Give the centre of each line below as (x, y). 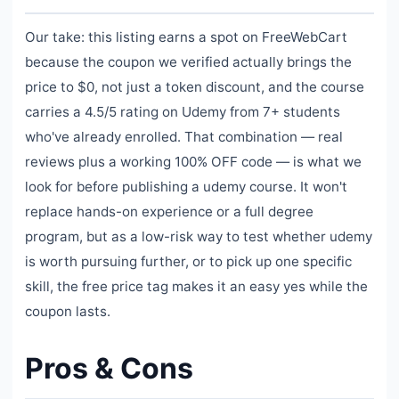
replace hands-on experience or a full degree (169, 212)
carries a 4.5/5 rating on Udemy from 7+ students (183, 112)
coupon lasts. (68, 312)
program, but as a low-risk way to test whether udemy (199, 237)
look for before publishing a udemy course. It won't (186, 187)
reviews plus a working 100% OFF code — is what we (193, 162)
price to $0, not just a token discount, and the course (195, 87)
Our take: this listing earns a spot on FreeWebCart (186, 37)
